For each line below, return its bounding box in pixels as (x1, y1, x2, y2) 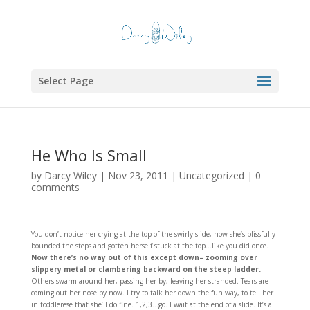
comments (30, 181, 80, 194)
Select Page (37, 74, 93, 87)
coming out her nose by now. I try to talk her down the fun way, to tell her (30, 288, 273, 298)
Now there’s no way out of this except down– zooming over (30, 253, 257, 262)
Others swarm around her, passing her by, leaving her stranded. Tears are (30, 276, 268, 286)
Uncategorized (179, 169, 244, 182)
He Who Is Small (30, 145, 147, 165)
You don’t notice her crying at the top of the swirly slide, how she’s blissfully (30, 229, 275, 239)
